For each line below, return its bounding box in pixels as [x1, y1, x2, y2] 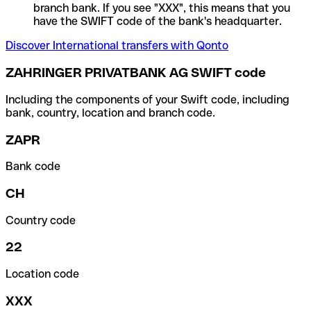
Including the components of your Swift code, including [6, 92, 289, 106]
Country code [6, 213, 76, 227]
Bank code [6, 160, 60, 174]
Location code [6, 267, 79, 281]
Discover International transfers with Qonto [6, 39, 228, 53]
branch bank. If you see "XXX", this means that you [33, 1, 290, 15]
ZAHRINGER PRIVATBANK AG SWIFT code [6, 65, 266, 81]
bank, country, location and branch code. [6, 106, 215, 119]
